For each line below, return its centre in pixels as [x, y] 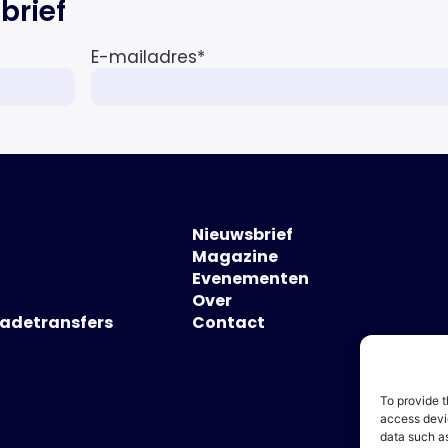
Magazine [235, 256]
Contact [228, 322]
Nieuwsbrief [242, 234]
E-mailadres [143, 57]
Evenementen [250, 278]
